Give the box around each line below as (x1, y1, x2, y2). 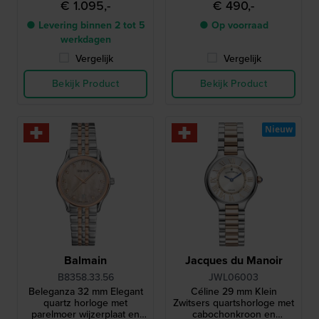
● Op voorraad (199, 18, 268, 33)
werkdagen (60, 32, 111, 47)
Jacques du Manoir (184, 252, 283, 268)
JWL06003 (209, 270, 258, 285)
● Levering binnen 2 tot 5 (26, 18, 145, 33)
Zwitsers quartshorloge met (173, 296, 294, 310)
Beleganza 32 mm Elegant (28, 284, 143, 299)
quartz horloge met (43, 296, 127, 310)
